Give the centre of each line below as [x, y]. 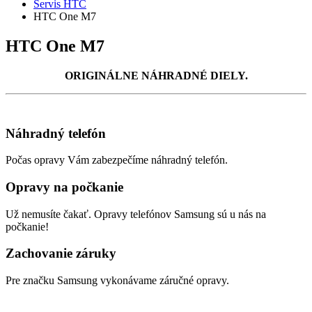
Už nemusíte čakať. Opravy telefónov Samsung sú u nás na [136, 214]
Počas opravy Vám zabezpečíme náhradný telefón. [117, 160]
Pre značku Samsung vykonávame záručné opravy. [117, 281]
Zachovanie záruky [61, 253]
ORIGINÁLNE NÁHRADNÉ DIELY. [156, 75]
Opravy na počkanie [64, 187]
